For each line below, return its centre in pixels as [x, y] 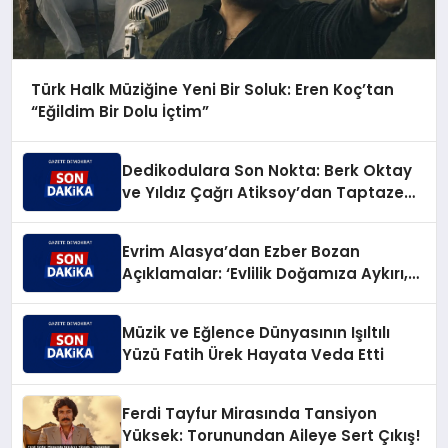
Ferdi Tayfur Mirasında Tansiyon [250, 414]
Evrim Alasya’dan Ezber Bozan [241, 252]
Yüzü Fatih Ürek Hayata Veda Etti [253, 355]
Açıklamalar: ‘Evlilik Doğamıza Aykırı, [265, 274]
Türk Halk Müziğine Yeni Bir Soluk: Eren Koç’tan [212, 89]
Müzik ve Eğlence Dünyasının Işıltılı [256, 333]
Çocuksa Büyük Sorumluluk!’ [235, 296]
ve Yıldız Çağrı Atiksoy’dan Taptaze [263, 193]
